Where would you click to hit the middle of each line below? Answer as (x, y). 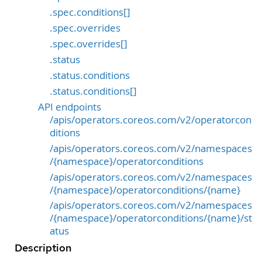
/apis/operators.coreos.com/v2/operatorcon (151, 120)
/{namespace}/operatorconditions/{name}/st (151, 218)
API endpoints (70, 107)
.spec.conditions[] (90, 12)
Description (43, 248)
